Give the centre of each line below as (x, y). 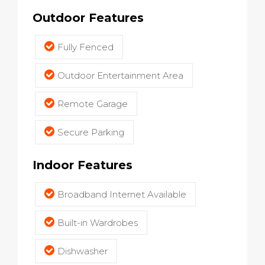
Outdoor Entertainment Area (120, 75)
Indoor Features (83, 165)
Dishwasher (83, 251)
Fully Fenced (85, 47)
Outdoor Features (88, 18)
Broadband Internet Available (122, 194)
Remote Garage (93, 104)
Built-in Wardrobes (98, 223)
